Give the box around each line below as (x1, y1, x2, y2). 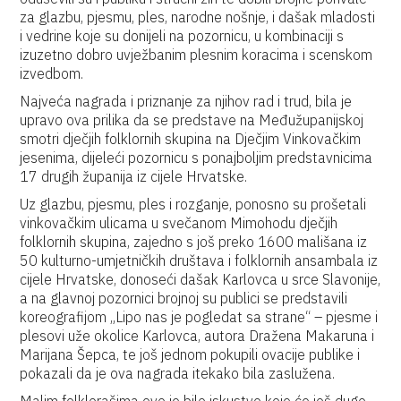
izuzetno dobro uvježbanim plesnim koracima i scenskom (20, 46, 373, 64)
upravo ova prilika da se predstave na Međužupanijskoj (20, 111, 364, 129)
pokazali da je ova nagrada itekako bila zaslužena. (20, 364, 336, 382)
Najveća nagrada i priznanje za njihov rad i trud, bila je (20, 92, 353, 110)
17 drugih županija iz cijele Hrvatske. (20, 167, 248, 185)
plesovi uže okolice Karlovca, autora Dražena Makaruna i (20, 327, 375, 345)
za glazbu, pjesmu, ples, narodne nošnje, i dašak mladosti (20, 8, 376, 26)
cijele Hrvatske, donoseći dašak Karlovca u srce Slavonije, (20, 270, 381, 288)
